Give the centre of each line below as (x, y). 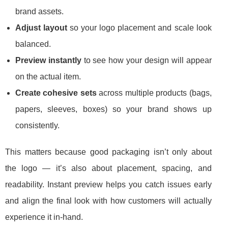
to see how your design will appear (146, 61)
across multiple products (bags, (154, 93)
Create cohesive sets (56, 93)
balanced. (33, 44)
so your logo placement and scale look (139, 28)
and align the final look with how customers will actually (108, 201)
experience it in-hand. (44, 217)
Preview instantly (48, 61)
